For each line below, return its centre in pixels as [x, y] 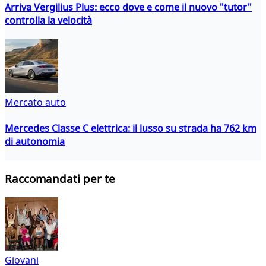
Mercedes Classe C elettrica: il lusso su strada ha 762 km [131, 128]
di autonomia [35, 141]
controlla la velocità [48, 20]
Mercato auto [35, 102]
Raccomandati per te [60, 179]
